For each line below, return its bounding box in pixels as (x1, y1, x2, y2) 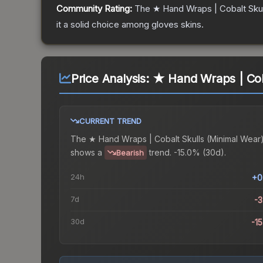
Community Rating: (56, 3, 132, 15)
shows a (70, 147, 102, 157)
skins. (178, 19, 204, 31)
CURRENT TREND (79, 116, 141, 126)
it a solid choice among (56, 19, 151, 31)
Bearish (116, 148, 144, 158)
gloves (151, 19, 178, 31)
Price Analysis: (70, 72, 153, 86)
